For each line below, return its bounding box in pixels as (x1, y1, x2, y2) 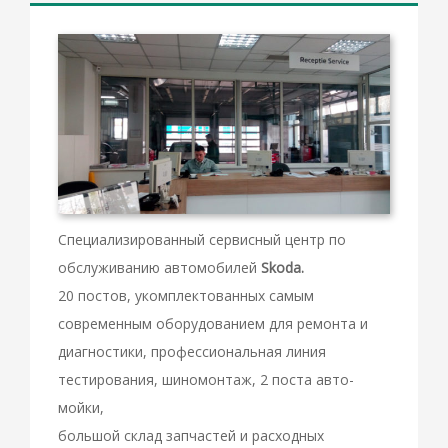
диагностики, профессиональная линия (58, 341, 326, 361)
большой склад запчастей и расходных (58, 425, 324, 445)
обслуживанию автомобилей (58, 257, 261, 277)
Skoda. (261, 257, 304, 277)
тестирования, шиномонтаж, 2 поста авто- (58, 369, 354, 389)
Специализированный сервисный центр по (58, 229, 346, 249)
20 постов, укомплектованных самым (58, 285, 314, 305)
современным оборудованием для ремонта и (58, 313, 368, 333)
